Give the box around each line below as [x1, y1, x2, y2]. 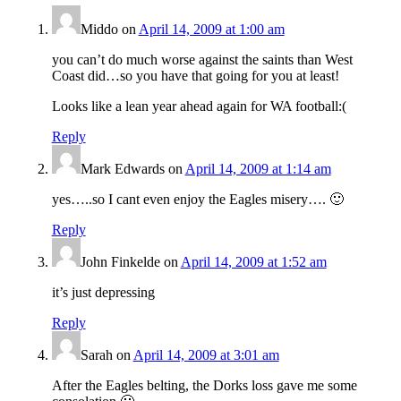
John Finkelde [80, 254, 160, 270]
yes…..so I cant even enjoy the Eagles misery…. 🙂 [51, 192, 344, 208]
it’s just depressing [51, 285, 155, 301]
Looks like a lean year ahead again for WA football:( [51, 98, 346, 115]
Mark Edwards [80, 161, 165, 177]
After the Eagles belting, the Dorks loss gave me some [51, 378, 357, 394]
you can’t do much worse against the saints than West [51, 52, 353, 68]
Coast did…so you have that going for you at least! [51, 68, 339, 84]
